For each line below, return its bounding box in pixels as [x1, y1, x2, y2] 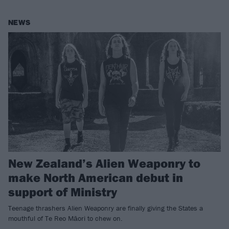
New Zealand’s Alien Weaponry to [8, 155, 200, 171]
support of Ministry [8, 184, 117, 199]
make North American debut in [8, 169, 183, 185]
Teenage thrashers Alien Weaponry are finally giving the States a [8, 203, 203, 213]
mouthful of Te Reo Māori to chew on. [8, 213, 123, 223]
